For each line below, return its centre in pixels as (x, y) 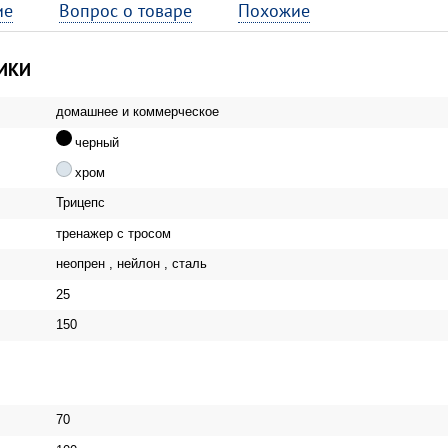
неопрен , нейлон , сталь (129, 264)
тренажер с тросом (111, 233)
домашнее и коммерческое (135, 111)
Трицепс (78, 203)
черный (97, 142)
